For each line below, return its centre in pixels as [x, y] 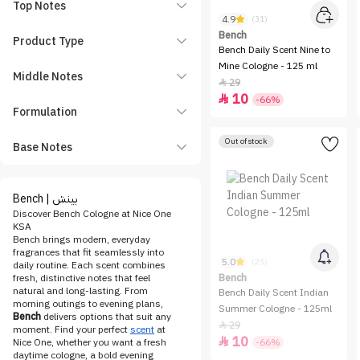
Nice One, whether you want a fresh [90, 343]
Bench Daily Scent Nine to [274, 50]
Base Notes [43, 148]
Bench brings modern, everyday [82, 240]
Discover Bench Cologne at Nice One [92, 214]
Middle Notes [48, 77]
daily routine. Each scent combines [89, 266]
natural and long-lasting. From [80, 291]
